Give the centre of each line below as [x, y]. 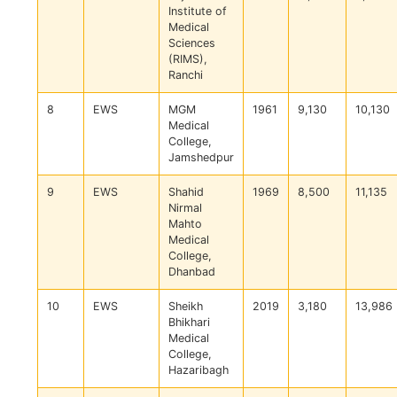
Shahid [186, 192]
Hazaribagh [198, 370]
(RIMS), [188, 59]
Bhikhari [189, 323]
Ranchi [186, 75]
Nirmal [185, 208]
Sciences [192, 43]
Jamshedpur [201, 158]
